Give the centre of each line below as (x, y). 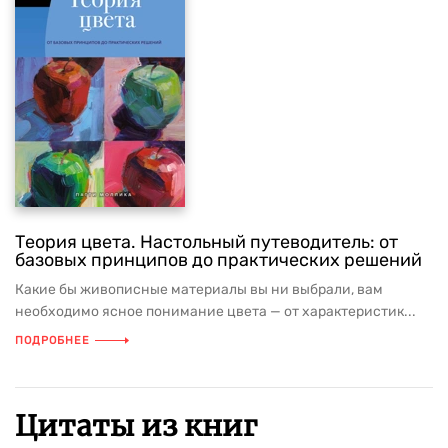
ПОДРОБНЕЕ (52, 340)
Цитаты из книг (136, 426)
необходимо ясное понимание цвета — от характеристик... (215, 311)
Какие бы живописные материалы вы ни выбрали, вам (199, 289)
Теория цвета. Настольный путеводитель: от (206, 242)
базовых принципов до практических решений (218, 260)
